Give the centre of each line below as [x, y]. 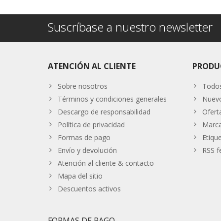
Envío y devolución [87, 150]
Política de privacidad [91, 125]
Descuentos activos [89, 189]
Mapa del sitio [80, 176]
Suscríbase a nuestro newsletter [130, 27]
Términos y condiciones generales [112, 99]
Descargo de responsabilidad [104, 112]
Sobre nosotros [83, 86]
